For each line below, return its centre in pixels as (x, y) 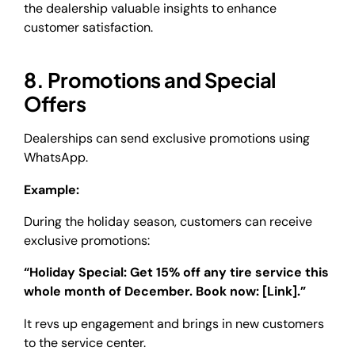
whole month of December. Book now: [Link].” (165, 292)
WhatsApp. (57, 158)
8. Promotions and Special (150, 79)
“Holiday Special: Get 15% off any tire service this (176, 273)
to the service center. (85, 342)
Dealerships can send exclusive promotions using (167, 139)
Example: (53, 189)
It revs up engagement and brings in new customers (174, 323)
